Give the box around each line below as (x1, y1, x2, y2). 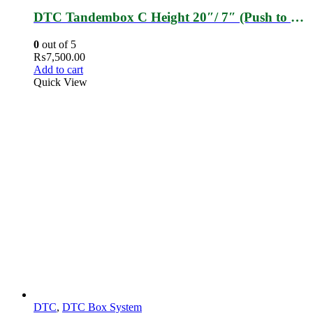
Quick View (34, 76, 87, 89)
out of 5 (39, 38, 76, 51)
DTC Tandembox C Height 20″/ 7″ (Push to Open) (291, 9, 304, 24)
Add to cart (34, 64, 83, 76)
